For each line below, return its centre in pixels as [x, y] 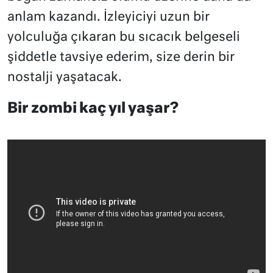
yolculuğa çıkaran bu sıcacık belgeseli [124, 37]
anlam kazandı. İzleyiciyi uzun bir [108, 17]
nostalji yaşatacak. [65, 77]
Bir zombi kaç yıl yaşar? [93, 108]
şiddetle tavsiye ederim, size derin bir [121, 57]
